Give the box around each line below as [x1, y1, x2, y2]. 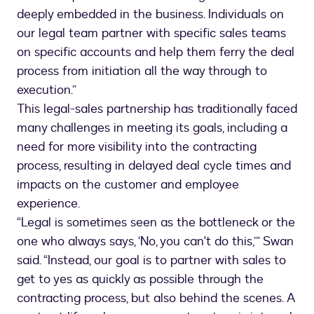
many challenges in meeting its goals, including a [17, 119, 287, 137]
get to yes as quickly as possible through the [17, 271, 264, 288]
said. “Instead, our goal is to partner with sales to [17, 252, 286, 269]
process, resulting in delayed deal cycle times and [17, 157, 291, 175]
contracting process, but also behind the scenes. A [17, 289, 296, 307]
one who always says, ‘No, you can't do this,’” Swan [17, 233, 294, 250]
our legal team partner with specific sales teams [17, 25, 286, 42]
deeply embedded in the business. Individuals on [17, 6, 284, 23]
